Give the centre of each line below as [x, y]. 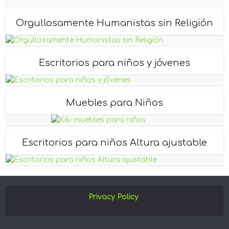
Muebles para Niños [114, 103]
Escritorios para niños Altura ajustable [114, 143]
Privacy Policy [113, 197]
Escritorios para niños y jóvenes [114, 63]
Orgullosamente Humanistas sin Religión [114, 23]
